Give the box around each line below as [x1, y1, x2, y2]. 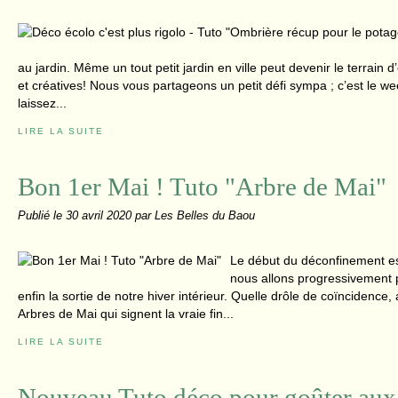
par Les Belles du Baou [135, 210, 255, 222]
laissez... [18, 96, 67, 110]
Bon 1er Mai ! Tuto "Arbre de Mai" [18, 172, 386, 201]
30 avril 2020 [66, 210, 135, 222]
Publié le [18, 210, 66, 222]
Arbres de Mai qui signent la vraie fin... [18, 306, 234, 321]
